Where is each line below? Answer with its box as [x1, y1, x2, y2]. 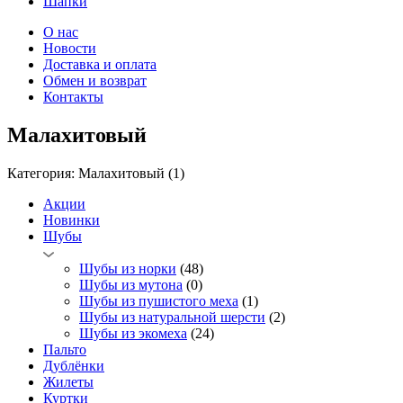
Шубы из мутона [79, 276, 183, 292]
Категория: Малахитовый [7, 165, 168, 181]
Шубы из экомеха [79, 325, 187, 341]
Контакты [43, 89, 103, 104]
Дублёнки [43, 357, 104, 373]
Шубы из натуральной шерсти [79, 309, 265, 325]
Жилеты [43, 373, 94, 390]
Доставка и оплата [43, 57, 157, 72]
